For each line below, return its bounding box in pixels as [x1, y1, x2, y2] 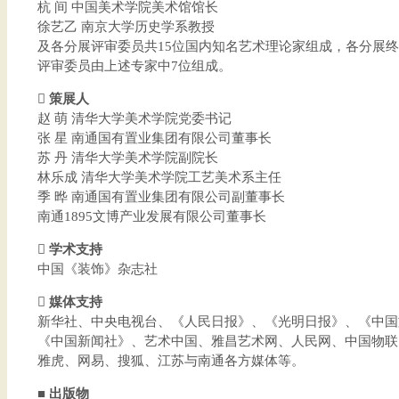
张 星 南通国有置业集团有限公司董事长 [37, 131, 272, 145]
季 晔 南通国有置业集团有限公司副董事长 [37, 190, 285, 204]
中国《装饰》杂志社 [37, 262, 158, 276]
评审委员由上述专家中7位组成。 [37, 59, 232, 73]
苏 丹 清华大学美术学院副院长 [37, 151, 218, 165]
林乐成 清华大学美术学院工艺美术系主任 [37, 170, 281, 184]
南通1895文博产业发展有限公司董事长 [37, 209, 266, 224]
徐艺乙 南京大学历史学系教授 [37, 20, 215, 34]
